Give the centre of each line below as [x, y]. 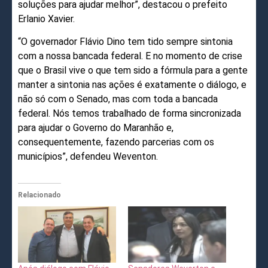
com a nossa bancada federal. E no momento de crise [130, 56]
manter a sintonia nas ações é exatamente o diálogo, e [132, 85]
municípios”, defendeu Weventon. [88, 157]
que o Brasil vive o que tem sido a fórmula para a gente [133, 71]
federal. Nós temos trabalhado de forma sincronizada [130, 114]
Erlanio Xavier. [46, 19]
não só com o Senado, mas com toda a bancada [118, 99]
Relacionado [39, 195]
